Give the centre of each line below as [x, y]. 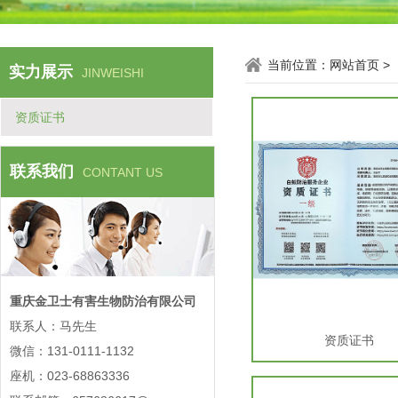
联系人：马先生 [55, 326]
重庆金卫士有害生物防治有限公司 [103, 302]
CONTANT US [123, 172]
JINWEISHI [113, 73]
